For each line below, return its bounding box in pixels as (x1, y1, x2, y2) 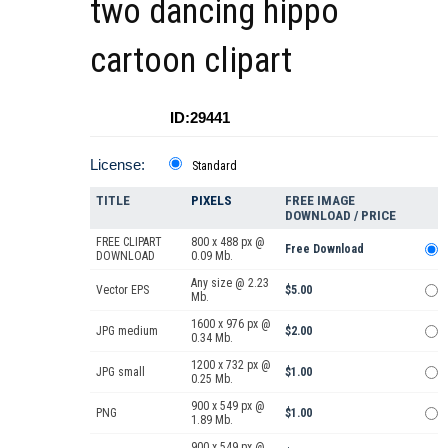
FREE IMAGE (285, 193, 355, 209)
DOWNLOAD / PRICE (285, 208, 396, 224)
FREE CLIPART (96, 235, 162, 250)
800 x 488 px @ (191, 235, 265, 250)
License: (90, 156, 145, 174)
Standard (192, 159, 237, 174)
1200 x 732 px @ (191, 358, 271, 373)
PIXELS (191, 193, 232, 209)
